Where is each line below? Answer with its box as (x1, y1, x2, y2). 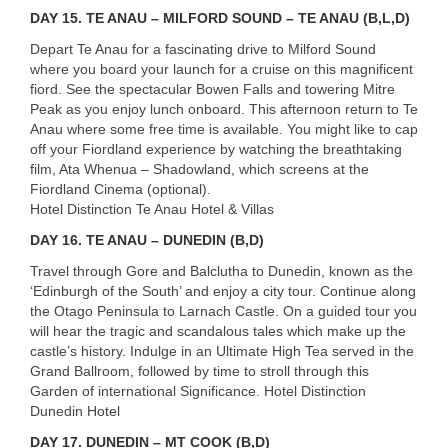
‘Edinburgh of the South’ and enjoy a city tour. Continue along (30, 282, 416, 299)
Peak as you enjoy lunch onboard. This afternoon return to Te (30, 100, 418, 117)
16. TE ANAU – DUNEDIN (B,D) (58, 231, 264, 248)
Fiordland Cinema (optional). (30, 180, 211, 197)
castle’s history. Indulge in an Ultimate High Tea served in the (30, 342, 414, 359)
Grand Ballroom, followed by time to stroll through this (30, 362, 369, 379)
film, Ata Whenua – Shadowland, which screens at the (30, 160, 369, 177)
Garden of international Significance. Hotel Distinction (30, 382, 366, 399)
